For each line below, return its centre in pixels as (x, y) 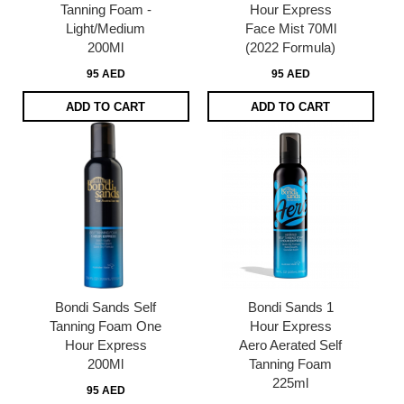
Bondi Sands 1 (290, 307)
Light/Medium (106, 29)
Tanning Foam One (106, 326)
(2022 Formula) (291, 48)
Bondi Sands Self (106, 307)
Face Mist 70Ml (290, 29)
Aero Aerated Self (291, 344)
